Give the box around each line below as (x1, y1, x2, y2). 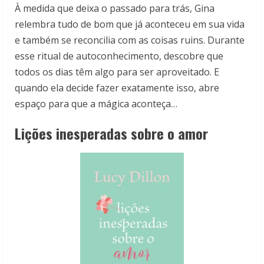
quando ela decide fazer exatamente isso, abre (15, 81, 219, 95)
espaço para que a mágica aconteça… (15, 97, 177, 111)
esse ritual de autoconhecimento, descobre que (15, 49, 223, 63)
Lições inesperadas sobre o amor (15, 123, 208, 144)
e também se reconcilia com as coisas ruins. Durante (15, 34, 245, 47)
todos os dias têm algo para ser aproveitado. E (15, 65, 219, 79)
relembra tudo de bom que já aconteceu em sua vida (15, 18, 245, 31)
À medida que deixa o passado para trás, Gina (15, 2, 214, 15)
